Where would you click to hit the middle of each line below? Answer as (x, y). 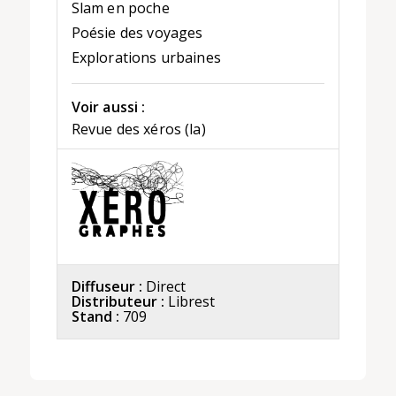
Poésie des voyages (137, 33)
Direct (165, 286)
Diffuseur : (107, 286)
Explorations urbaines (146, 58)
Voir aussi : (108, 107)
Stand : (95, 316)
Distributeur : (118, 301)
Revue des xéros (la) (138, 129)
